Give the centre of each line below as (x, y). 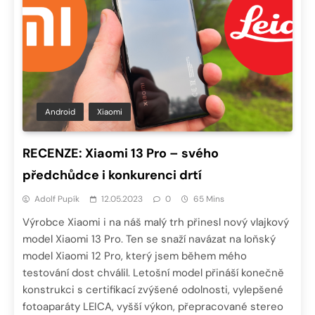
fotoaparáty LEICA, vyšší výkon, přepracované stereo (153, 306)
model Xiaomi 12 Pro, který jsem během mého (135, 256)
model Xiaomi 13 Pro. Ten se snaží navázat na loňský (149, 239)
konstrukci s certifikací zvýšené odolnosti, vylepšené (153, 289)
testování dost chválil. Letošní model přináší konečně (153, 272)
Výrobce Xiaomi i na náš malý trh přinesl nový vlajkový (156, 222)
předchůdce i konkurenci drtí (112, 175)
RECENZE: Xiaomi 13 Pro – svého (121, 153)
